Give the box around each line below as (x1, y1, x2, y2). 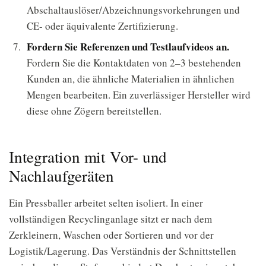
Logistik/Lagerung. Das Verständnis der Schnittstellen (9, 244, 236, 258)
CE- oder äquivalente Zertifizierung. (27, 19, 178, 33)
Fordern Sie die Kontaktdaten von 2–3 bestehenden (27, 56, 241, 69)
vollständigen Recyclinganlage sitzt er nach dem (9, 212, 212, 226)
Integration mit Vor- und (9, 146, 167, 167)
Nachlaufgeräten (9, 165, 115, 186)
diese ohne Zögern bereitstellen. (27, 104, 161, 118)
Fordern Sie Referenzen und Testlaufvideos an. (27, 39, 229, 54)
